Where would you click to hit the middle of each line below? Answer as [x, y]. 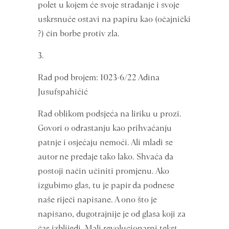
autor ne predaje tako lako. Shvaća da [106, 157]
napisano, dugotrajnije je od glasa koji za [112, 214]
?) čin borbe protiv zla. [79, 33]
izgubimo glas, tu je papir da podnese [106, 185]
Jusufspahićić [63, 92]
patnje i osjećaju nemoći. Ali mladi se [105, 142]
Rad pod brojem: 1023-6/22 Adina [99, 77]
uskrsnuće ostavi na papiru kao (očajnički [114, 19]
